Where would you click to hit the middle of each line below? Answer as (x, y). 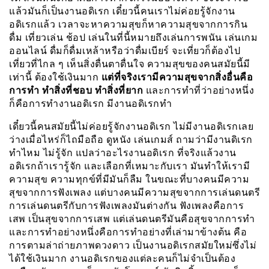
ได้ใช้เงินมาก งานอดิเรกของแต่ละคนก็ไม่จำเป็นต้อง (122, 258)
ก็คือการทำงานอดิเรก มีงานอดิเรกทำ (90, 103)
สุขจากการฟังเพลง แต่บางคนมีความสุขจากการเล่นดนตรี (134, 192)
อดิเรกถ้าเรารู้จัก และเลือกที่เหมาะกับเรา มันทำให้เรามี (129, 166)
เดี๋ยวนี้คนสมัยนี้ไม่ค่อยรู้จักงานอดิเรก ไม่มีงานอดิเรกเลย (131, 126)
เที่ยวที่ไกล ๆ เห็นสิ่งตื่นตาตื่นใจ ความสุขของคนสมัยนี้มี (130, 64)
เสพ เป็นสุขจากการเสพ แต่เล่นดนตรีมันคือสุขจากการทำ (132, 219)
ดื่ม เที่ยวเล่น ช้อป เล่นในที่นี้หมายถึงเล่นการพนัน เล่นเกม (133, 37)
